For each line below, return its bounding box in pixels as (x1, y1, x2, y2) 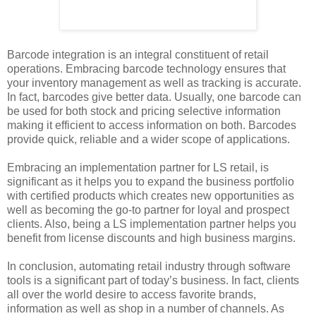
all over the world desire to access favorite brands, (7, 288, 256, 301)
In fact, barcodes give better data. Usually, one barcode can (7, 91, 301, 104)
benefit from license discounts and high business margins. (7, 232, 296, 245)
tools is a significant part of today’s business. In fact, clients (7, 274, 299, 287)
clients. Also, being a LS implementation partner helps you (7, 218, 296, 231)
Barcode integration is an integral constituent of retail (7, 49, 269, 61)
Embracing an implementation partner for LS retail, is (7, 162, 269, 174)
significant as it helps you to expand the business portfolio (7, 176, 294, 188)
